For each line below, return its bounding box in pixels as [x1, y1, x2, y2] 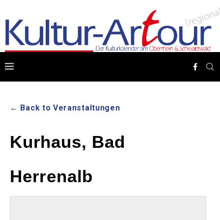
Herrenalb [10, 166, 93, 186]
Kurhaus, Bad [10, 132, 125, 152]
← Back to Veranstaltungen [10, 103, 120, 113]
